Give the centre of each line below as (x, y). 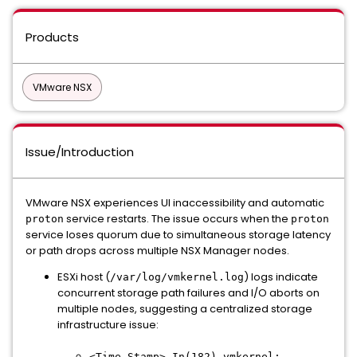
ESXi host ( (84, 277)
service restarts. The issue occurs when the (177, 219)
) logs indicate (281, 277)
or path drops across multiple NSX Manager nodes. (157, 251)
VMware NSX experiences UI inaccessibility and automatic (175, 203)
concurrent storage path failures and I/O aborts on (188, 293)
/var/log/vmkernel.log (177, 277)
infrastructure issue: (108, 325)
